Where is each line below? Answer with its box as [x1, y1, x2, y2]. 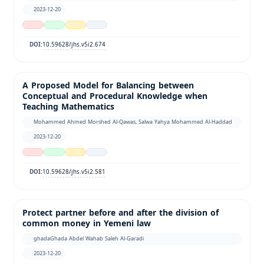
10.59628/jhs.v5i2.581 [42, 166, 106, 177]
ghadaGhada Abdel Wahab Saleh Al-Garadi [34, 233, 144, 244]
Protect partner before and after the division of [22, 204, 219, 221]
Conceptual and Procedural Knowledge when [22, 88, 207, 104]
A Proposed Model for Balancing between [22, 77, 194, 94]
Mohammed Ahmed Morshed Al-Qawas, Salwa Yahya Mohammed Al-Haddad [34, 116, 233, 127]
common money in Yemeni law [22, 215, 151, 232]
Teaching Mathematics [22, 98, 114, 115]
